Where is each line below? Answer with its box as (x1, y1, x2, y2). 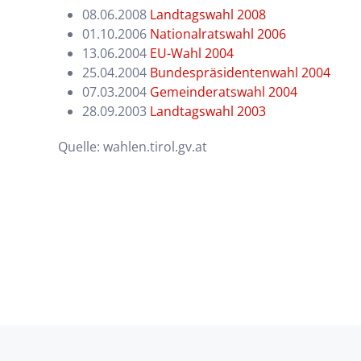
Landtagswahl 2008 (150, 6, 266, 23)
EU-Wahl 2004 (150, 44, 234, 62)
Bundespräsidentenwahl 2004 (150, 64, 330, 81)
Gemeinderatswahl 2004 (150, 83, 297, 101)
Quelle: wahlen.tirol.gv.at (58, 138, 207, 156)
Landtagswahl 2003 (150, 102, 266, 120)
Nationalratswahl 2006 (150, 25, 286, 43)
